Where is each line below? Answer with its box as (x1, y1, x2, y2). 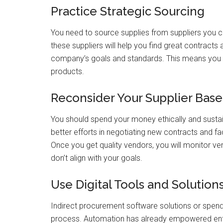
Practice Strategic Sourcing (51, 4, 205, 18)
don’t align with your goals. (51, 153, 142, 163)
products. (51, 67, 84, 76)
